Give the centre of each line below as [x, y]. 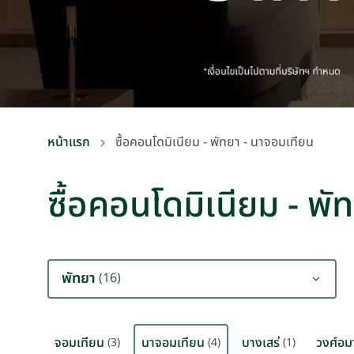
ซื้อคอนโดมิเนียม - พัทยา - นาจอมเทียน [215, 142]
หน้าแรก [69, 142]
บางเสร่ [261, 343]
